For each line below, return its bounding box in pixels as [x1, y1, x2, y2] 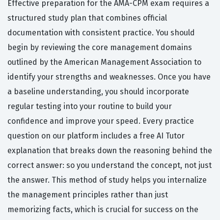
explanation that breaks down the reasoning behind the [7, 146, 212, 156]
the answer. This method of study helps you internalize [7, 175, 207, 185]
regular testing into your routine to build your [7, 102, 172, 111]
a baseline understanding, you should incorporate [7, 87, 189, 97]
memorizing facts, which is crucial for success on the [7, 205, 198, 215]
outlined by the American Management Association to [7, 57, 201, 67]
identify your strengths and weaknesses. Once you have [7, 72, 211, 82]
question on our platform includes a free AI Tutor [7, 131, 185, 141]
